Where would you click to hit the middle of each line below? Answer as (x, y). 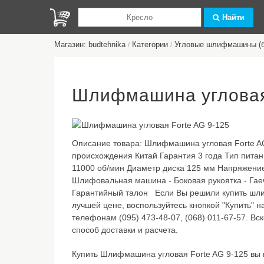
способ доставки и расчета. (127, 230)
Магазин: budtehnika (90, 44)
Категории (150, 44)
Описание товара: (108, 143)
